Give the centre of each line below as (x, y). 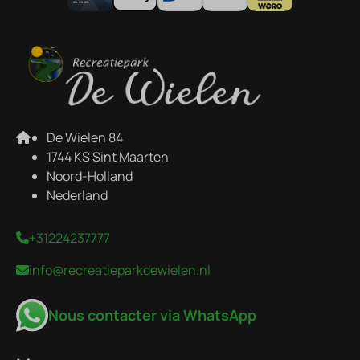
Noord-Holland (90, 176)
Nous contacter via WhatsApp (152, 315)
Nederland (77, 196)
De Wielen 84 (85, 138)
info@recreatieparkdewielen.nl (120, 270)
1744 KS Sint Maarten (108, 157)
